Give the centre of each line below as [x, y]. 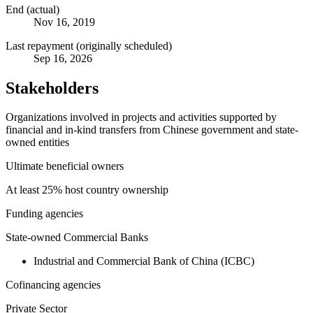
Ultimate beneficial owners [65, 166]
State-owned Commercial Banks [77, 238]
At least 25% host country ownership [87, 190]
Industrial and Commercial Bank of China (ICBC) [144, 261]
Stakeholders [52, 88]
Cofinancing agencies [53, 285]
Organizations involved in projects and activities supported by [141, 117]
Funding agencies [44, 214]
